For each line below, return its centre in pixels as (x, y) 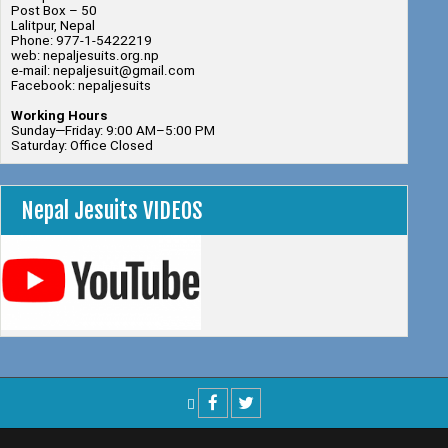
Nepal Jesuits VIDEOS (112, 210)
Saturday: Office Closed (82, 146)
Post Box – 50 (54, 11)
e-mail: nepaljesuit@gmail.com (103, 71)
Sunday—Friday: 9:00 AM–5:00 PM (113, 131)
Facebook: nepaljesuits (81, 86)
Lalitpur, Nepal (53, 26)
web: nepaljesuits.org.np (85, 56)
